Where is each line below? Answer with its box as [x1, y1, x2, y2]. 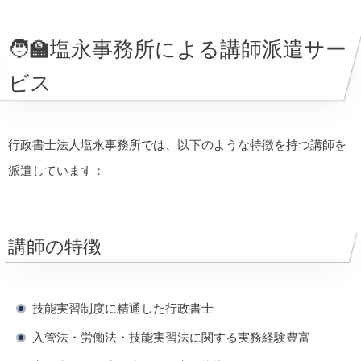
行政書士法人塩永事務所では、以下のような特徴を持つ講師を [8, 137, 346, 151]
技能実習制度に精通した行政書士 [32, 301, 214, 315]
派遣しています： [8, 163, 105, 177]
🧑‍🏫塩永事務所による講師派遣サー [8, 36, 346, 61]
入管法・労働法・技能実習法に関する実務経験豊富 [32, 330, 310, 344]
